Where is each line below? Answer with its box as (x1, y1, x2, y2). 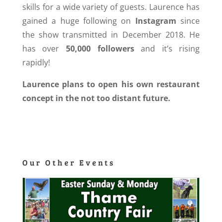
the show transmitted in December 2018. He (22, 29, 200, 41)
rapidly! (22, 57, 50, 68)
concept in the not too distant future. (22, 93, 170, 104)
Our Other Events (22, 157, 115, 168)
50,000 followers (65, 43, 134, 55)
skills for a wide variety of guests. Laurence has (22, 1, 200, 13)
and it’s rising (134, 43, 200, 55)
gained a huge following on (22, 15, 135, 27)
